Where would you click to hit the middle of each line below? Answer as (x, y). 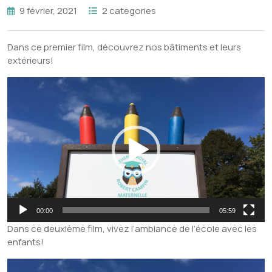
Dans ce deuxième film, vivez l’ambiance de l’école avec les (132, 228)
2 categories (129, 11)
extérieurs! (30, 61)
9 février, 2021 (48, 11)
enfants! (25, 242)
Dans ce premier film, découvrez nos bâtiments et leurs (124, 47)
